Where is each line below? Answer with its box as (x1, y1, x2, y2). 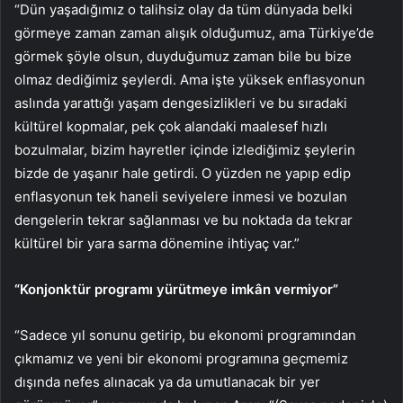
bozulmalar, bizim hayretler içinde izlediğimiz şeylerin (14, 141, 355, 159)
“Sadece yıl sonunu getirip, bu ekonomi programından (14, 327, 356, 345)
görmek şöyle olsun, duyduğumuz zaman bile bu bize (14, 48, 352, 66)
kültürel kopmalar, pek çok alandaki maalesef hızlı (14, 118, 327, 136)
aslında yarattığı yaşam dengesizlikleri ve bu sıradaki (14, 94, 347, 112)
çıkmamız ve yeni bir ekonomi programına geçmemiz (14, 350, 348, 368)
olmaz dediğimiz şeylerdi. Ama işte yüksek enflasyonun (14, 71, 365, 89)
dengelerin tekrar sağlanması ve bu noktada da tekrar (14, 211, 353, 229)
